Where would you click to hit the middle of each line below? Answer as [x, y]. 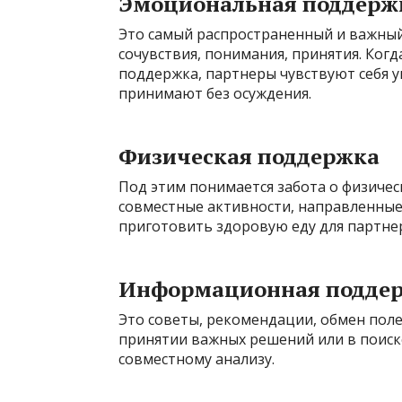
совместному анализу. [197, 358]
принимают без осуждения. [215, 93]
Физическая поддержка [249, 156]
